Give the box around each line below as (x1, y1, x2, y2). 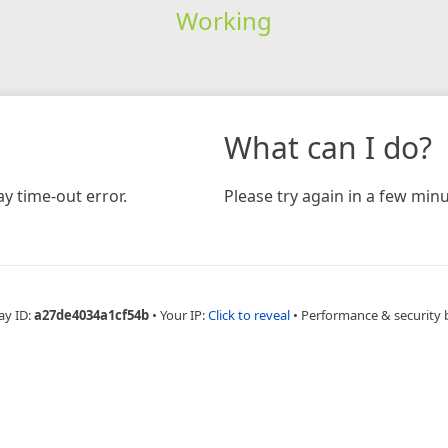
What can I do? (224, 126, 432, 168)
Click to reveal (207, 305, 290, 324)
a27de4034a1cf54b (33, 305, 149, 324)
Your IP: (159, 305, 208, 324)
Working (175, 3, 272, 37)
